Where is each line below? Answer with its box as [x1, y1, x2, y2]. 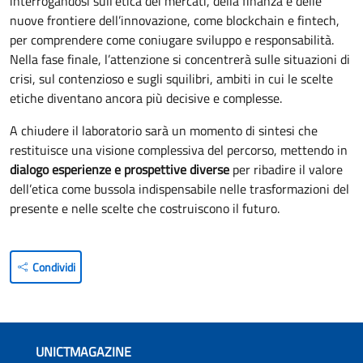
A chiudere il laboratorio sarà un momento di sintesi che [10, 121, 318, 141]
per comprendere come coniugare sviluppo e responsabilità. [10, 30, 334, 50]
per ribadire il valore [229, 160, 343, 180]
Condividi [32, 258, 76, 275]
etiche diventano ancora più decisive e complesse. [10, 88, 282, 109]
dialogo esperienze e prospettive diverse [10, 160, 229, 180]
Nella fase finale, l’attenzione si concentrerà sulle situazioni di [10, 49, 350, 70]
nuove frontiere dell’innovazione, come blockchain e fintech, [10, 11, 340, 31]
